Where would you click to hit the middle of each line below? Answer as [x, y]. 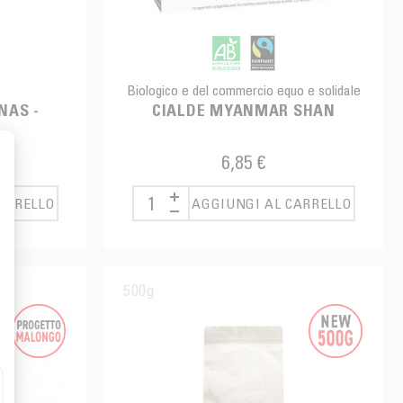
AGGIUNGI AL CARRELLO [272, 204]
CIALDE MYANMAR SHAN [244, 111]
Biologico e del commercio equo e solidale [243, 90]
